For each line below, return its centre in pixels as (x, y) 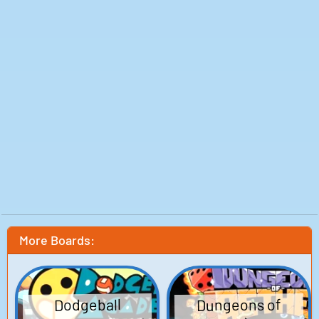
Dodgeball (87, 304)
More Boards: (57, 240)
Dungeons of (239, 304)
